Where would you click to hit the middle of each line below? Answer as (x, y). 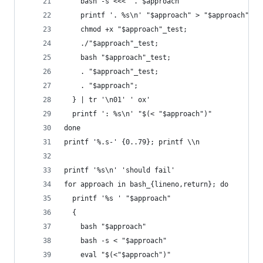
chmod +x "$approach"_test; (126, 29)
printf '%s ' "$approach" (117, 198)
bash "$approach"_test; (117, 58)
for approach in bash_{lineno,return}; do (146, 184)
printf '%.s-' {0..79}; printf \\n (132, 142)
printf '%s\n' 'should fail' (119, 170)
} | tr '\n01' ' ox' (107, 100)
